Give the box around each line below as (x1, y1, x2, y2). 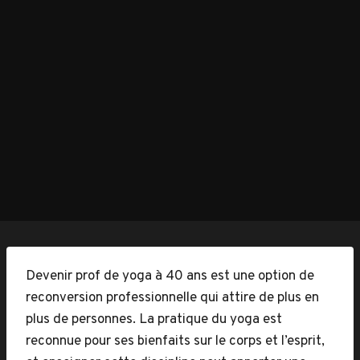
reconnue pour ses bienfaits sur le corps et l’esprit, (26, 333, 325, 350)
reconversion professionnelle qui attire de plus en (26, 289, 319, 307)
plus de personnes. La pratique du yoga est (26, 311, 282, 329)
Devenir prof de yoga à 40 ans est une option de (26, 268, 314, 285)
